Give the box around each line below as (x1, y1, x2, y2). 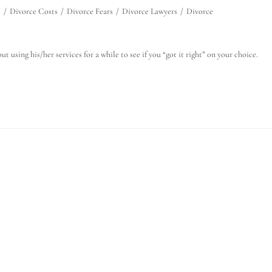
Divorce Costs (10, 6, 58, 16)
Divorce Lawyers (122, 6, 177, 16)
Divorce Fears (67, 6, 113, 16)
